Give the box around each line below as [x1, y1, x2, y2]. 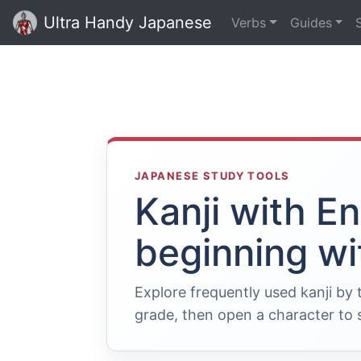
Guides [289, 15, 332, 31]
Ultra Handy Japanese [44, 13, 212, 32]
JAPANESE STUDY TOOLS [135, 169, 290, 182]
